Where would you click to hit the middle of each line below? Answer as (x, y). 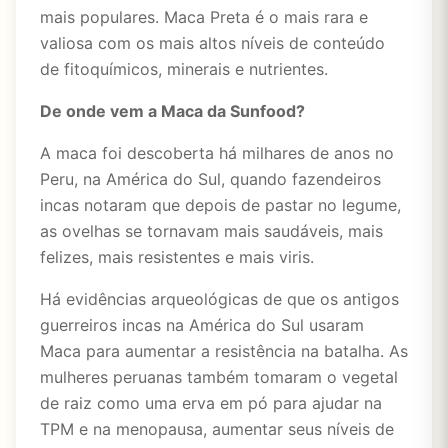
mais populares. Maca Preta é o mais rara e (204, 17)
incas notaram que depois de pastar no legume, (220, 205)
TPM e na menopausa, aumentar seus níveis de (217, 429)
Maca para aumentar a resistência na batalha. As (224, 351)
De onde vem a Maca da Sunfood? (172, 111)
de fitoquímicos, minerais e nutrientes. (184, 69)
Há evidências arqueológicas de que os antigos (219, 299)
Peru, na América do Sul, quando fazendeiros (210, 179)
